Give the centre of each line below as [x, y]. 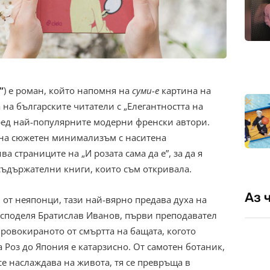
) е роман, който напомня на [68, 91]
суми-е [146, 91]
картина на [185, 91]
